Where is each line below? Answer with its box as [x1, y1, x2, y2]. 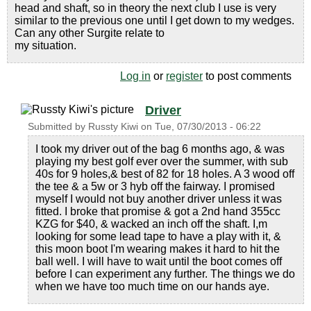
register [166, 70, 203, 82]
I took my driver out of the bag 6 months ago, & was [35, 143, 285, 155]
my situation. [15, 40, 76, 51]
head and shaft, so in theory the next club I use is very [15, 2, 276, 14]
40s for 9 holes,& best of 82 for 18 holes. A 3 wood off [35, 168, 294, 180]
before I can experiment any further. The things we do [35, 268, 295, 280]
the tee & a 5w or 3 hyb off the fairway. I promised [35, 180, 275, 192]
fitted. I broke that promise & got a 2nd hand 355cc [35, 205, 280, 217]
